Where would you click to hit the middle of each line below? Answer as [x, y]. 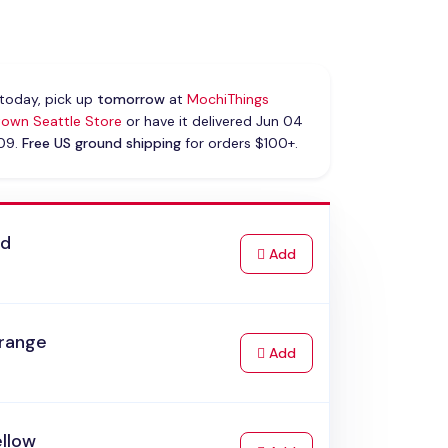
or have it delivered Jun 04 [212, 121]
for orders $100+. [239, 143]
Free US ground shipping [101, 143]
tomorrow [130, 99]
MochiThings [227, 99]
